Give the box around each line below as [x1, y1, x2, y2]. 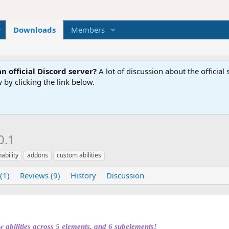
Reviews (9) [20, 170, 60, 180]
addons [27, 150, 48, 159]
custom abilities [57, 150, 101, 159]
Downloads [13, 25, 56, 35]
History [71, 170, 96, 180]
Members [71, 25, 105, 35]
